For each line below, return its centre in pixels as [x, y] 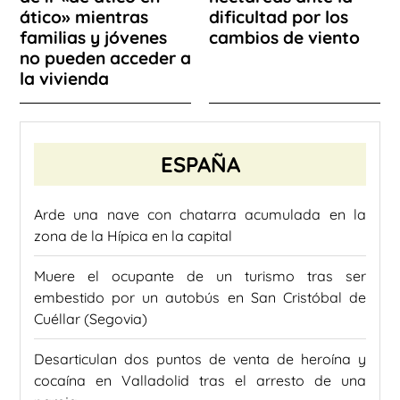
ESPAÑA [200, 164]
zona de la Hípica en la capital [133, 235]
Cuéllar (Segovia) [91, 318]
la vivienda [64, 78]
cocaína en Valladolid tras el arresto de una [200, 380]
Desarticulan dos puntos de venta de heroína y [200, 358]
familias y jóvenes [93, 37]
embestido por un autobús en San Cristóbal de [200, 297]
